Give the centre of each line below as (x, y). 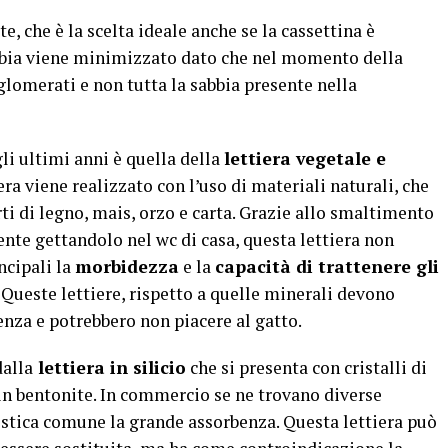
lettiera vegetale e (305, 158)
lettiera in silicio (109, 367)
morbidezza (127, 266)
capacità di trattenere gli (327, 266)
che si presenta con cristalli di (306, 367)
